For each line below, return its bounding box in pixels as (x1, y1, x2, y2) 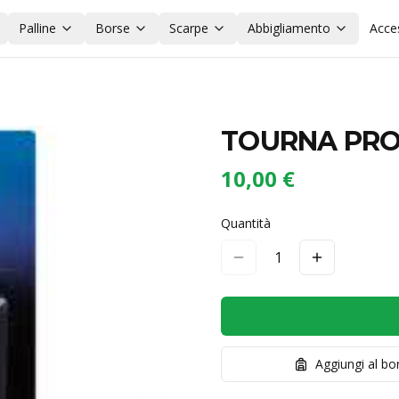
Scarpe (168, 20, 208, 37)
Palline (18, 20, 56, 37)
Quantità (221, 215, 271, 232)
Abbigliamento (247, 20, 330, 37)
